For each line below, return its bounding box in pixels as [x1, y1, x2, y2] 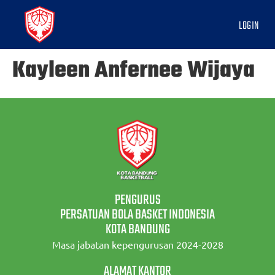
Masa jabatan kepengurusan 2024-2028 [52, 238, 223, 250]
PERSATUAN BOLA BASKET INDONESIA [60, 204, 215, 225]
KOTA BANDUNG [105, 219, 170, 240]
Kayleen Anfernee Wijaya [12, 53, 255, 88]
